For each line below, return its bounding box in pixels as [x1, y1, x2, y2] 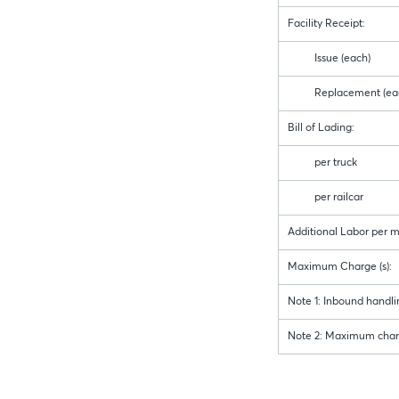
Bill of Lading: [288, 123, 354, 134]
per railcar [288, 192, 363, 204]
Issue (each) [288, 53, 370, 65]
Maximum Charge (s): [288, 262, 392, 273]
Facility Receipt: [288, 19, 365, 30]
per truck [288, 158, 357, 169]
